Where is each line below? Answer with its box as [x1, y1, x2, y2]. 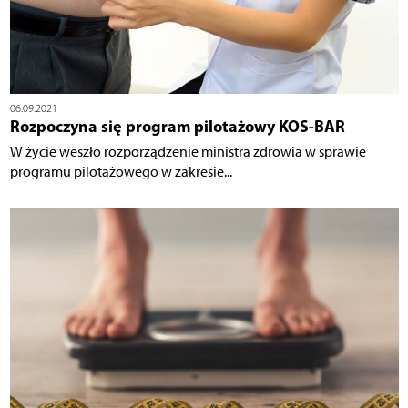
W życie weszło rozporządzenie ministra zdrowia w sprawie [9, 143, 366, 161]
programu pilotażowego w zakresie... [9, 163, 232, 181]
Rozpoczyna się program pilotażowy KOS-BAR [9, 116, 345, 138]
